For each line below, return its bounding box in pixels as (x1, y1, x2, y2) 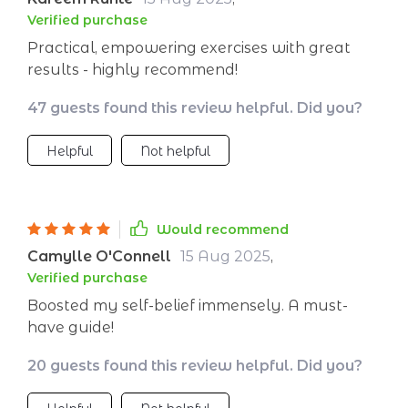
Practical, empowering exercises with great (27, 39, 351, 56)
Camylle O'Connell (27, 248, 171, 265)
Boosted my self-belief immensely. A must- (27, 297, 348, 314)
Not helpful (140, 143, 210, 159)
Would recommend (157, 221, 289, 238)
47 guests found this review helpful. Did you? (27, 99, 362, 117)
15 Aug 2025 (180, 248, 270, 265)
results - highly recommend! (27, 61, 238, 78)
